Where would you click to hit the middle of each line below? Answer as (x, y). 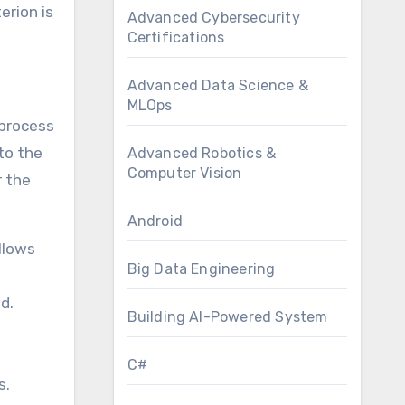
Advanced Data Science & (218, 85)
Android (155, 221)
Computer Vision (184, 173)
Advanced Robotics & (202, 153)
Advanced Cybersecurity (213, 18)
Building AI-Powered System (227, 317)
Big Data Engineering (201, 269)
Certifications (176, 38)
